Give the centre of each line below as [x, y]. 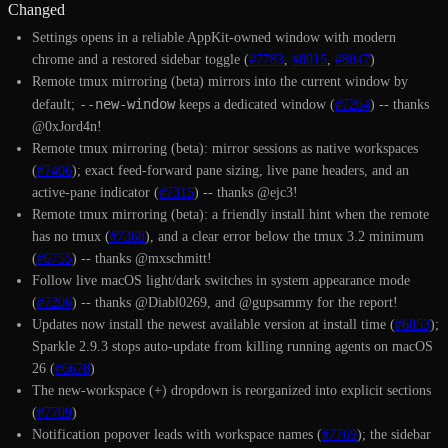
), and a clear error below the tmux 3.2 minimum [284, 236]
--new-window [127, 103]
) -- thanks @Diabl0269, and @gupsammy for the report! [235, 302]
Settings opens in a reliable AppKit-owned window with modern [214, 37]
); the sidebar [394, 434]
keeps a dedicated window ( [255, 104]
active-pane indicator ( [95, 192]
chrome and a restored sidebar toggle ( [140, 59]
